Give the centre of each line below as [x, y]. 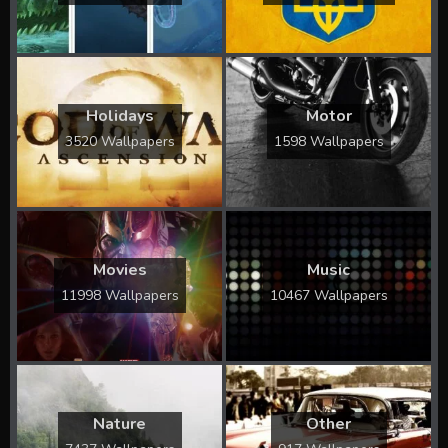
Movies [119, 270]
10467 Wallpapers [328, 296]
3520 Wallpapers [119, 142]
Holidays [119, 116]
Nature [119, 424]
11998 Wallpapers [119, 296]
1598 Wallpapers [328, 142]
